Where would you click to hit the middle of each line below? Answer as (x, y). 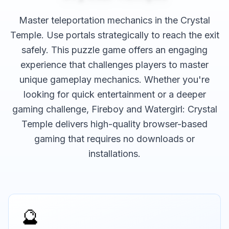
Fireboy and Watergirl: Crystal (154, 109)
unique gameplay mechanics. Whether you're (114, 80)
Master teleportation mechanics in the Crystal (114, 20)
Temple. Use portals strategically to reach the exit (114, 35)
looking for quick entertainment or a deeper (114, 95)
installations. (114, 154)
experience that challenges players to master (114, 65)
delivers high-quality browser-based (130, 124)
